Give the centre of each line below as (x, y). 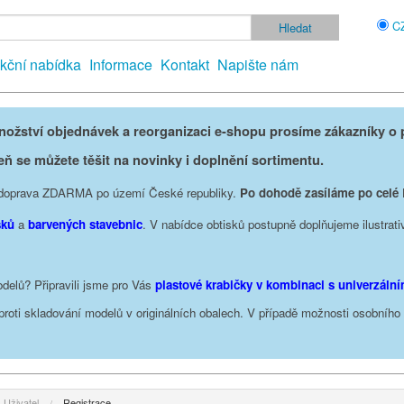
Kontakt (185, 64)
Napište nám (258, 64)
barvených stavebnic (85, 224)
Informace (121, 64)
